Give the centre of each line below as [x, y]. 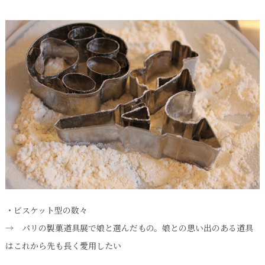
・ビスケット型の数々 [46, 210]
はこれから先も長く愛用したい [63, 246]
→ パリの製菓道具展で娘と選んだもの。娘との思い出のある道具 [129, 228]
